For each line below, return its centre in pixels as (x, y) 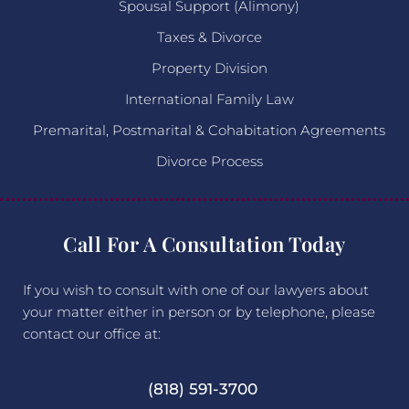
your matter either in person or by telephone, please (199, 311)
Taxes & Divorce (209, 37)
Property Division (209, 68)
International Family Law (209, 99)
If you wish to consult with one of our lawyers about (196, 289)
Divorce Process (209, 161)
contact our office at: (92, 333)
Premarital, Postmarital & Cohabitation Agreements (209, 130)
